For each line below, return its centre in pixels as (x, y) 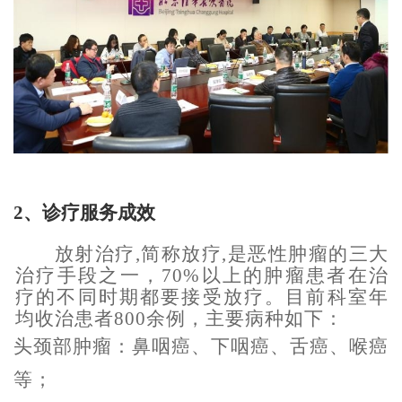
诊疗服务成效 (99, 213)
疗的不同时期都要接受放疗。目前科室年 (202, 297)
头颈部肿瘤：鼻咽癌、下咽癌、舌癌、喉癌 (201, 347)
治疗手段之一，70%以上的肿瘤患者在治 (202, 276)
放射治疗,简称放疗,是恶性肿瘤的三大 (222, 254)
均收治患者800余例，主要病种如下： (179, 319)
